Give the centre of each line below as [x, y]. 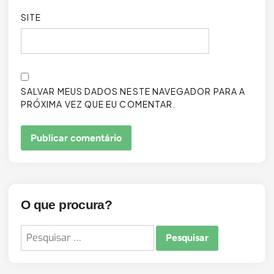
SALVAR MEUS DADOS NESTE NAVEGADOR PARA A [133, 91]
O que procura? [67, 205]
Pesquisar [42, 233]
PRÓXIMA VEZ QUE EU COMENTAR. [98, 104]
